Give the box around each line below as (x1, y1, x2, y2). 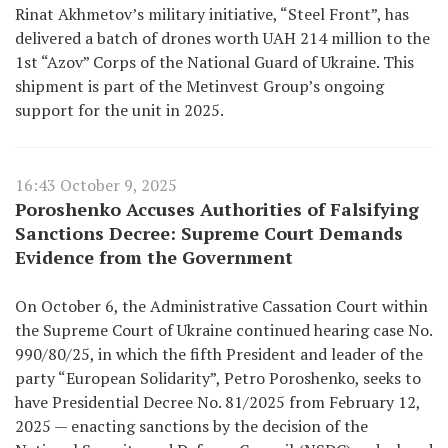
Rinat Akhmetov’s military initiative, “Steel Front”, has (15, 3, 409, 25)
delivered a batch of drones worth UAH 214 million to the (15, 27, 430, 49)
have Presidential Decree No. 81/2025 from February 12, (15, 391, 420, 413)
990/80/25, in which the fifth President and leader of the (15, 343, 423, 365)
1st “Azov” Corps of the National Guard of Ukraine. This (15, 51, 414, 73)
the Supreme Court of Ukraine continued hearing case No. (15, 319, 432, 341)
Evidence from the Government (15, 245, 293, 269)
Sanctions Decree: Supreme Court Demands (15, 221, 403, 245)
